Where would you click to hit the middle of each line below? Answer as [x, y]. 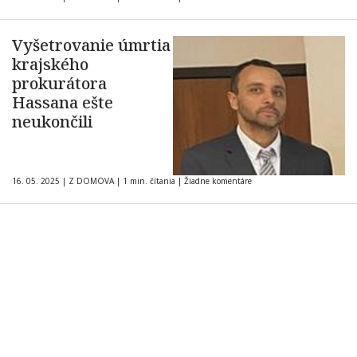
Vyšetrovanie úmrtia [91, 45]
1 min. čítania [149, 181]
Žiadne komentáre [218, 181]
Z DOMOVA [91, 181]
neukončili [52, 122]
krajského [50, 64]
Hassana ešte [63, 102]
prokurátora [59, 83]
